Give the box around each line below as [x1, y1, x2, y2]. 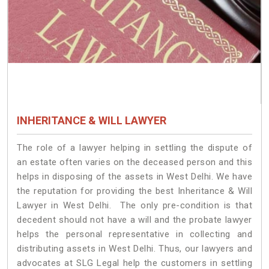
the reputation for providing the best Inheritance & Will [17, 185, 252, 196]
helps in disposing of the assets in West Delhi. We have [17, 171, 252, 182]
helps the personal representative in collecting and [17, 228, 252, 240]
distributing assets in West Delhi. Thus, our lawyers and [17, 243, 252, 254]
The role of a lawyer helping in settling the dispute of [17, 142, 252, 153]
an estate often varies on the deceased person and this [17, 156, 252, 168]
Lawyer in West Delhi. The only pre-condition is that [17, 199, 252, 211]
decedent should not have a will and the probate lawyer [17, 214, 252, 225]
